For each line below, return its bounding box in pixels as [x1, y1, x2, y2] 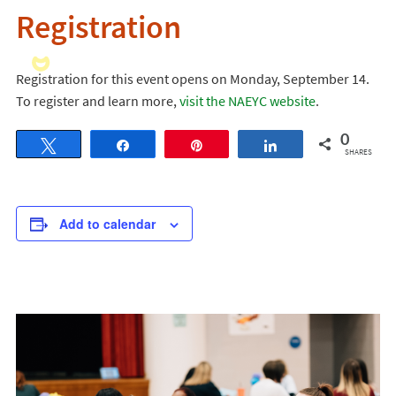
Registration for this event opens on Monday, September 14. [15, 70, 369, 88]
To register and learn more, [15, 92, 179, 110]
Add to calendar [58, 215, 156, 232]
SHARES [344, 147, 372, 156]
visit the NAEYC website [179, 92, 316, 110]
